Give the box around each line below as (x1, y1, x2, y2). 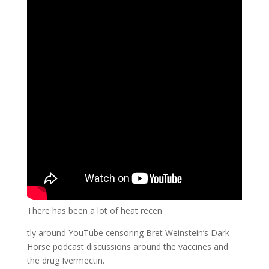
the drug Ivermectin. (26, 254, 104, 266)
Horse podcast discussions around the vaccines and (26, 240, 228, 252)
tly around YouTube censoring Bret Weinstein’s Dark (26, 226, 229, 238)
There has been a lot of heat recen (26, 204, 162, 216)
